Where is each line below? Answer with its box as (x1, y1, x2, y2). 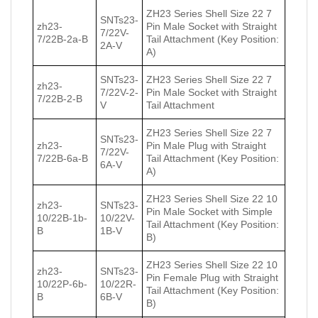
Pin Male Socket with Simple (146, 206, 273, 218)
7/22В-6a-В (37, 153, 88, 165)
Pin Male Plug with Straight (146, 140, 266, 152)
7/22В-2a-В (37, 33, 88, 45)
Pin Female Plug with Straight (146, 272, 278, 284)
